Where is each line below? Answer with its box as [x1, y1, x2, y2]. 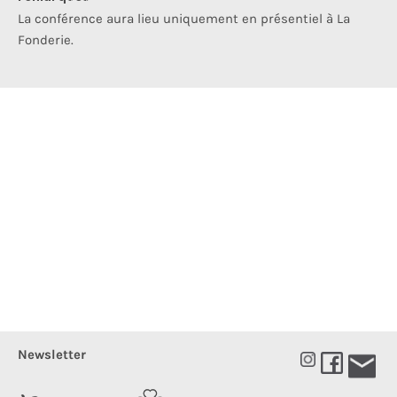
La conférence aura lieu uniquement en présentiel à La [18, 11, 350, 27]
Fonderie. [18, 32, 74, 49]
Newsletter [18, 346, 86, 362]
